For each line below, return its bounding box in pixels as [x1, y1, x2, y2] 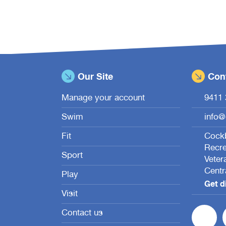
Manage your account [62, 94, 145, 103]
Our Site [78, 73, 113, 82]
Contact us [62, 209, 103, 218]
